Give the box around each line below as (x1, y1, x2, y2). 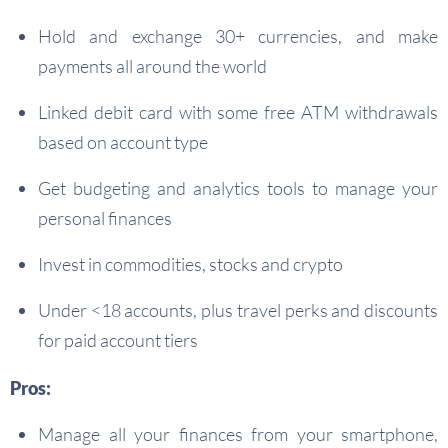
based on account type (38, 131, 208, 153)
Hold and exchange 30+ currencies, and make (38, 25, 438, 47)
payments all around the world (38, 55, 267, 77)
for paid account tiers (38, 329, 198, 351)
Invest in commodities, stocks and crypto (38, 253, 343, 275)
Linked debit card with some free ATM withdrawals (38, 101, 438, 123)
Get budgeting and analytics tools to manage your (38, 177, 438, 199)
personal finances (38, 207, 172, 229)
